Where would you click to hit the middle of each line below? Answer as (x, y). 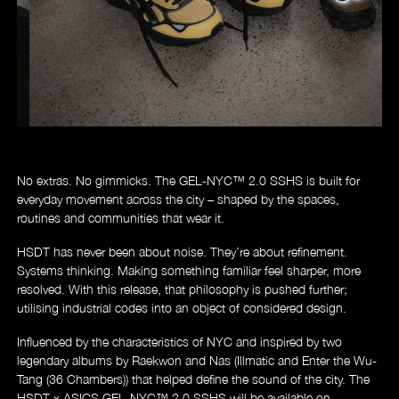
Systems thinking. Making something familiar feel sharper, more (189, 270)
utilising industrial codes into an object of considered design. (182, 307)
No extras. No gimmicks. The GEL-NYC (125, 180)
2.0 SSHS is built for (303, 180)
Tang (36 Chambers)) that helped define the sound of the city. (182, 379)
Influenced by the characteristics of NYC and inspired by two (180, 341)
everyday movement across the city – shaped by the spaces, (179, 199)
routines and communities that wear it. (121, 217)
